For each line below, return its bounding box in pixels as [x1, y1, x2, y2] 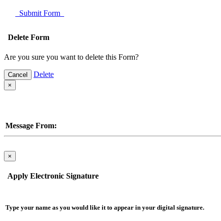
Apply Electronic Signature [4, 172, 99, 181]
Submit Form [15, 9, 64, 17]
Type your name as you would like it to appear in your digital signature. [5, 203, 204, 211]
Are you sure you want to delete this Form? [4, 52, 139, 61]
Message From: [5, 121, 57, 130]
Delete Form [4, 33, 49, 42]
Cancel [8, 71, 28, 78]
